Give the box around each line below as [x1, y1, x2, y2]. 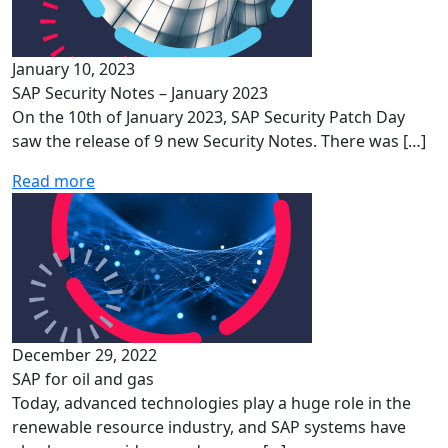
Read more [12, 170, 95, 192]
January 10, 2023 [12, 58, 135, 80]
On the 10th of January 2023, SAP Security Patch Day [12, 106, 405, 128]
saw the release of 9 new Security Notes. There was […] [12, 130, 426, 152]
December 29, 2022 [12, 344, 157, 366]
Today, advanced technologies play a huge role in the [12, 392, 411, 414]
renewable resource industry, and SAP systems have [12, 416, 406, 438]
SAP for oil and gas [12, 368, 154, 390]
